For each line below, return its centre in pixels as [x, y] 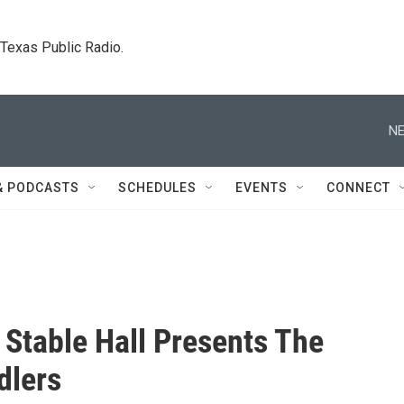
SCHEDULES [157, 188]
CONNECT [358, 188]
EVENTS [262, 188]
